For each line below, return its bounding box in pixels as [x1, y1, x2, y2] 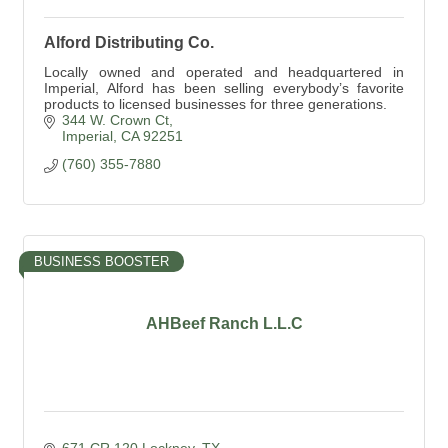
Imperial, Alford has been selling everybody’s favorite [44, 80, 404, 96]
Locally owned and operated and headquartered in [44, 64, 404, 80]
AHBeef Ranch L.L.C [145, 315, 303, 332]
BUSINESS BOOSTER [34, 254, 169, 269]
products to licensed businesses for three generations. [44, 96, 387, 112]
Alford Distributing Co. [44, 34, 214, 51]
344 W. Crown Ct [61, 112, 169, 128]
